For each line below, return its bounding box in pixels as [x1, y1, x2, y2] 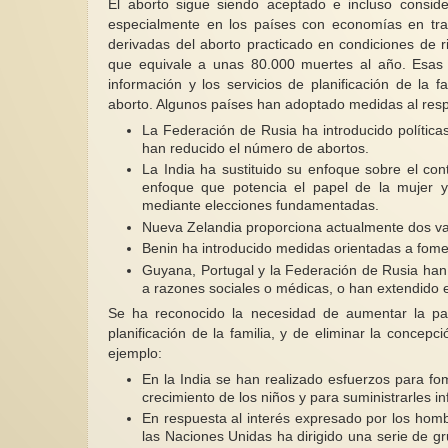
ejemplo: [108, 346, 163, 362]
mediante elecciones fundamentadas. [142, 198, 379, 214]
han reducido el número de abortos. [142, 141, 369, 156]
